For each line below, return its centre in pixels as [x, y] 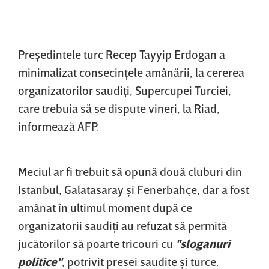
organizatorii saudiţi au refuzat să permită [122, 225]
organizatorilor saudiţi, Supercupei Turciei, [125, 90]
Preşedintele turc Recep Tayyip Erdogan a [122, 54]
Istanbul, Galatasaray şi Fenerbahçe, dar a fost [134, 189]
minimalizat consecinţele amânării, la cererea [131, 72]
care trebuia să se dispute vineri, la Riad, [119, 108]
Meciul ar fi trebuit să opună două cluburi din [130, 171]
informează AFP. [59, 126]
